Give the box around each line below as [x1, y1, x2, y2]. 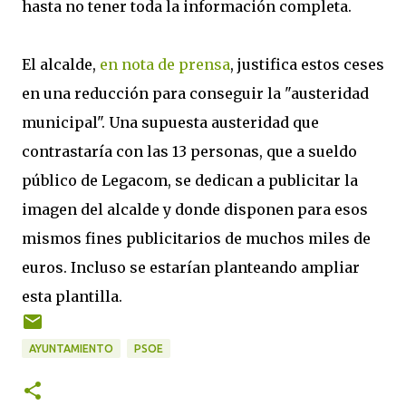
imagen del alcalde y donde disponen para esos [22, 200, 368, 218]
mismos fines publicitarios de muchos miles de [22, 229, 371, 247]
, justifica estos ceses [230, 55, 384, 73]
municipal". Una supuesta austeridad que [22, 113, 319, 131]
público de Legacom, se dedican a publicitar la [22, 171, 358, 189]
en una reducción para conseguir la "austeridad [22, 84, 369, 102]
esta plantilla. [22, 287, 122, 305]
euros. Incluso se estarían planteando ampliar [22, 258, 360, 276]
